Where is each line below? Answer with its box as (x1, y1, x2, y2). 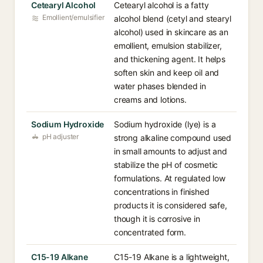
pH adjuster (42, 132, 79, 141)
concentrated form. (114, 227, 186, 237)
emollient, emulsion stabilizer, (114, 41, 222, 50)
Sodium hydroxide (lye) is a (114, 119, 216, 129)
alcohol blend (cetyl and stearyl (114, 14, 231, 23)
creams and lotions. (114, 95, 187, 104)
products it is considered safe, (114, 200, 227, 210)
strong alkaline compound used (114, 133, 232, 143)
